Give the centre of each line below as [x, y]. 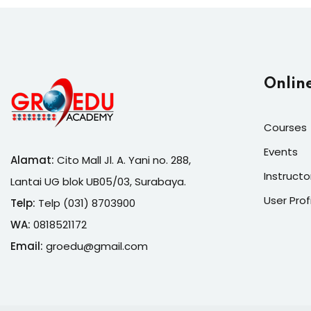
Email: [27, 246]
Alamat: [32, 160]
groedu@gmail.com [97, 246]
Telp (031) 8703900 [85, 203]
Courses [285, 127]
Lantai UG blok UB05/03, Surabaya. [98, 182]
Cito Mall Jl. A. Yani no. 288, [123, 160]
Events [281, 152]
